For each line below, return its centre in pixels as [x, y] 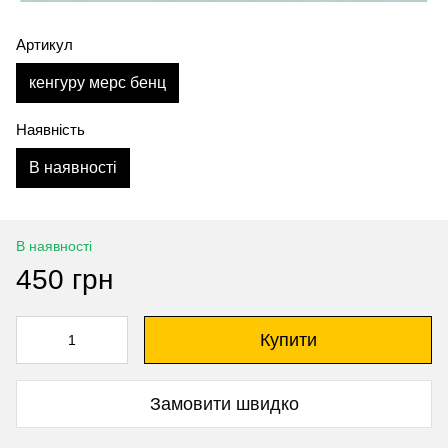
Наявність [50, 130]
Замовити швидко [224, 403]
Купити [288, 340]
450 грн [64, 280]
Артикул [44, 45]
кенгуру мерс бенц [97, 83]
